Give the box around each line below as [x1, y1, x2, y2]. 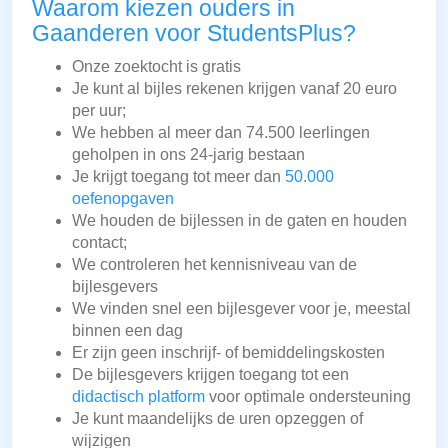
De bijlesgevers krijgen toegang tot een [72, 366, 349, 384]
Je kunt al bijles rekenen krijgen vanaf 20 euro [72, 80, 397, 98]
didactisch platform [72, 388, 205, 406]
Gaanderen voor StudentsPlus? [32, 20, 356, 47]
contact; [72, 234, 127, 252]
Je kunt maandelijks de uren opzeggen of [72, 410, 363, 428]
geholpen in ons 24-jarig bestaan [72, 146, 305, 164]
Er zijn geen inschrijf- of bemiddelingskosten [72, 344, 385, 362]
